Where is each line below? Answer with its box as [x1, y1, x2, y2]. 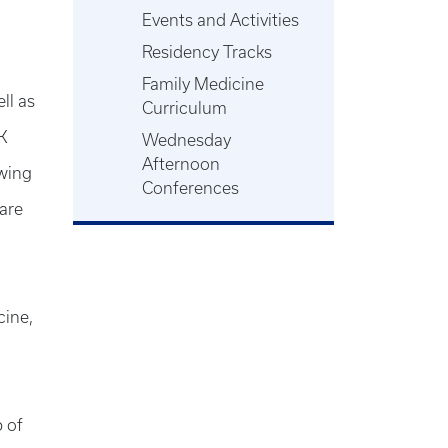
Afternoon [142, 155, 220, 173]
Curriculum [142, 99, 227, 117]
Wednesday [142, 131, 231, 149]
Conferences [142, 179, 239, 197]
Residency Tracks [142, 43, 272, 61]
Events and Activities [142, 11, 299, 29]
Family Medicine [142, 75, 264, 93]
